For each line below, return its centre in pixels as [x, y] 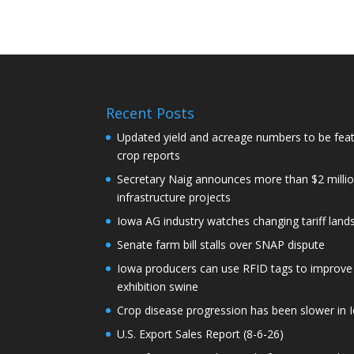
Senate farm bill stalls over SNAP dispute [221, 244]
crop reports [149, 155]
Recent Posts [151, 113]
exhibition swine [158, 286]
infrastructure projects [174, 197]
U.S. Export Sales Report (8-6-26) [201, 333]
